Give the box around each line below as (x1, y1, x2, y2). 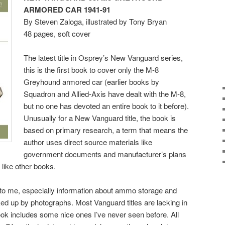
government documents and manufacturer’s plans (24, 148, 187, 159)
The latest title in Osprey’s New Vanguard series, (24, 52, 183, 63)
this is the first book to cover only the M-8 (24, 64, 159, 75)
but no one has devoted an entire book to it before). (24, 100, 189, 111)
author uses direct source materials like (24, 136, 153, 147)
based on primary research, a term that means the (24, 124, 188, 135)
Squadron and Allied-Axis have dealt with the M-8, (24, 88, 186, 99)
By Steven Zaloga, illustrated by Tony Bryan (24, 16, 167, 27)
